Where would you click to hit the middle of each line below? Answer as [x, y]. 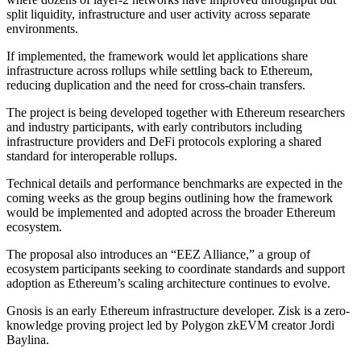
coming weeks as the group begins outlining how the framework [170, 197]
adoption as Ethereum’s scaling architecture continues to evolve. [168, 283]
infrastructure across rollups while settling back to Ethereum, [160, 70]
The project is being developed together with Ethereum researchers [176, 112]
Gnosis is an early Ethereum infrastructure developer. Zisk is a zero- [178, 310]
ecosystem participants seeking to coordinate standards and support [176, 268]
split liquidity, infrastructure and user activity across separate [158, 14]
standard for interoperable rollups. [92, 156]
